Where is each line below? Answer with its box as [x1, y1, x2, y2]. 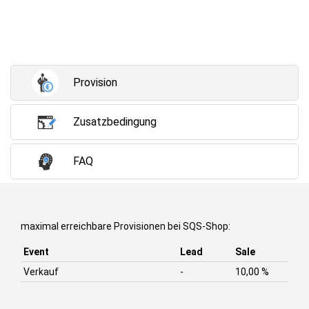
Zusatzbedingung [73, 115, 157, 128]
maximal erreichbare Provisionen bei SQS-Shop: [21, 221, 230, 232]
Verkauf [23, 266, 59, 277]
